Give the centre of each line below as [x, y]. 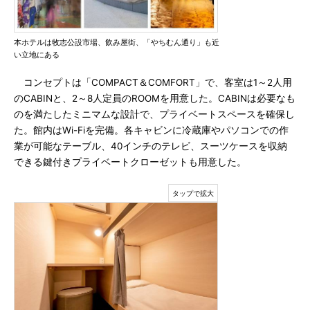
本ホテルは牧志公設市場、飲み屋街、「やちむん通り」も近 [117, 42]
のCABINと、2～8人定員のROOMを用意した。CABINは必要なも [155, 98]
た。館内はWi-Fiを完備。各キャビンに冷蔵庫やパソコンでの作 [151, 130]
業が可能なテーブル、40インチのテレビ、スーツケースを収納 [151, 146]
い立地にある [37, 55]
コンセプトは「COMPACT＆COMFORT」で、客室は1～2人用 [153, 82]
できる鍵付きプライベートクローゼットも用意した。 [130, 162]
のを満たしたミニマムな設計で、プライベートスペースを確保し [154, 114]
